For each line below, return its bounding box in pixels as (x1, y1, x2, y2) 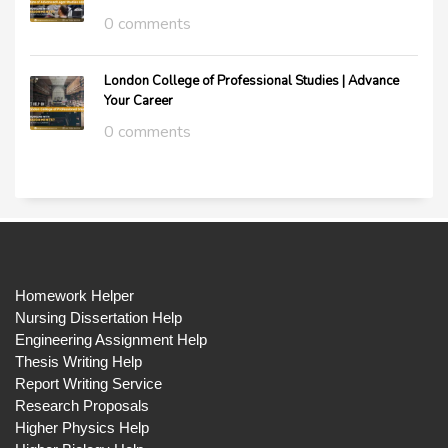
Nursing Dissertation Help (15, 309, 182, 326)
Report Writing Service (15, 375, 162, 392)
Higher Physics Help (15, 419, 149, 436)
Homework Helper (15, 287, 134, 304)
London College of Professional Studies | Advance (104, 72, 399, 90)
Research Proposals (15, 397, 149, 414)
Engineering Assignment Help (15, 331, 207, 348)
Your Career (104, 92, 173, 110)
